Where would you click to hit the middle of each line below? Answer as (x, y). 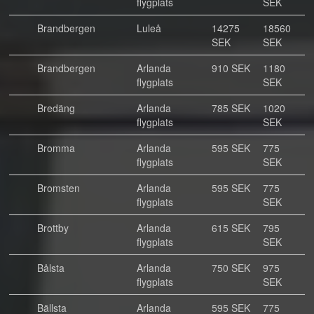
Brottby (53, 228)
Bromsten (59, 188)
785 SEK (231, 108)
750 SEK (231, 268)
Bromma (56, 148)
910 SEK (231, 68)
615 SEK (231, 228)
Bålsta (51, 268)
